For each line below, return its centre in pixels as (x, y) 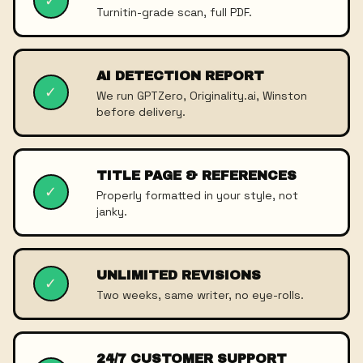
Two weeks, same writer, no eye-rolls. (200, 295)
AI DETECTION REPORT (180, 76)
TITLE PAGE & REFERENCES (196, 175)
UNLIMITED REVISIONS (178, 275)
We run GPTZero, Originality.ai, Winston (201, 96)
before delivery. (141, 112)
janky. (111, 211)
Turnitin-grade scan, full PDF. (174, 12)
